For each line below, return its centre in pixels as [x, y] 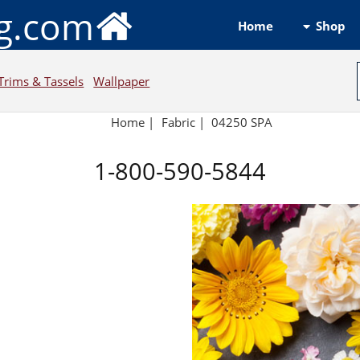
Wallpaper [122, 81]
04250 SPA [242, 123]
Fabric [178, 123]
